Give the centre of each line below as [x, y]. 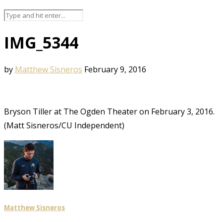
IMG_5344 [41, 43]
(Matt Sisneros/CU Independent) [64, 125]
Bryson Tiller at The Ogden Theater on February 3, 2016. [109, 111]
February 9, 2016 [115, 69]
